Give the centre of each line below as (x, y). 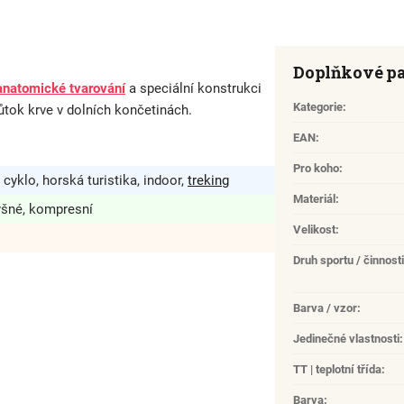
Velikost (314, 230)
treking (208, 181)
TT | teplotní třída (337, 370)
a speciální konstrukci (193, 89)
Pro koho (316, 169)
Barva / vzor (325, 308)
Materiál (314, 199)
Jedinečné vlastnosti (346, 339)
